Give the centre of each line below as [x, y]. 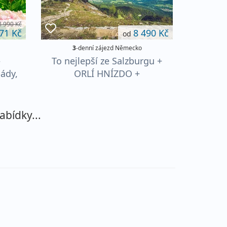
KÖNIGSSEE [107, 86]
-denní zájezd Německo [109, 47]
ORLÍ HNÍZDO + [107, 73]
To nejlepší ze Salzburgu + [107, 61]
